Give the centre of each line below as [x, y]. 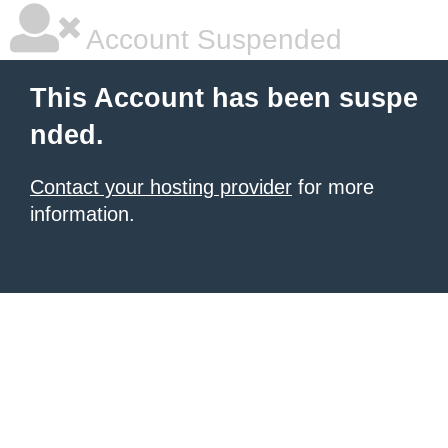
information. [82, 214]
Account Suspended [211, 39]
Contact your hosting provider [161, 187]
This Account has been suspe [224, 98]
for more [333, 187]
